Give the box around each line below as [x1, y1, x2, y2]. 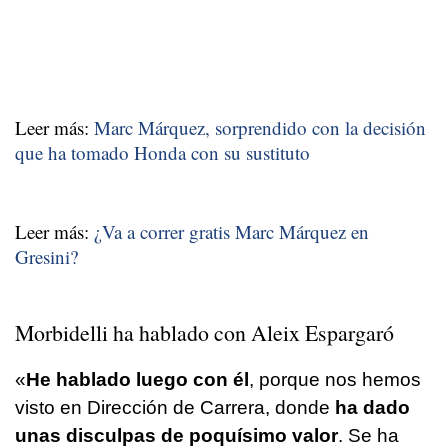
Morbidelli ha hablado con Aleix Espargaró [15, 317, 394, 347]
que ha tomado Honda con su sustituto [15, 139, 310, 165]
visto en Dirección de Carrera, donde [15, 396, 330, 418]
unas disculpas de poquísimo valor [15, 424, 338, 446]
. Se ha [338, 424, 399, 446]
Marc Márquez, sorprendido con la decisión [94, 114, 426, 140]
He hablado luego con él [26, 368, 249, 390]
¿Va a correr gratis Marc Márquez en [94, 218, 369, 244]
